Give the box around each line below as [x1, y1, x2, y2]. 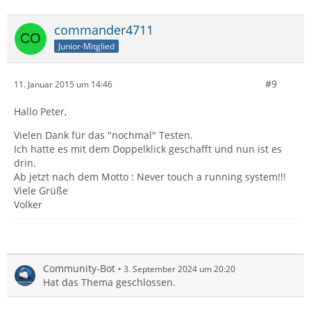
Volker [14, 198, 42, 211]
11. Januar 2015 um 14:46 [14, 78, 112, 90]
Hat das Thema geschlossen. [43, 276, 176, 289]
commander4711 [54, 22, 153, 38]
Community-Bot [43, 262, 115, 275]
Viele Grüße [14, 184, 68, 197]
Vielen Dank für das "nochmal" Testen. [14, 128, 193, 142]
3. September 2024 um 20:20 [124, 263, 235, 275]
